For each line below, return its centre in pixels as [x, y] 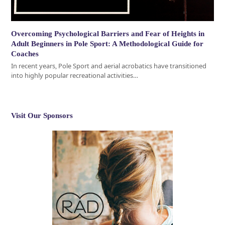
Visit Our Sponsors [42, 115]
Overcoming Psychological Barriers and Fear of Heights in [108, 33]
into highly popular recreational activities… [75, 75]
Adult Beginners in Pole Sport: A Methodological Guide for [107, 43]
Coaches [25, 53]
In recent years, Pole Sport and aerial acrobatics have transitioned [109, 66]
